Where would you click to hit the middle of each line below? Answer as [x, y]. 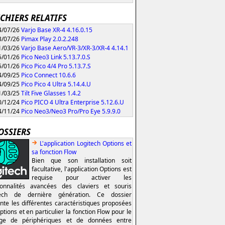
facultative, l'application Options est [82, 169]
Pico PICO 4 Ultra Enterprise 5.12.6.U [73, 102]
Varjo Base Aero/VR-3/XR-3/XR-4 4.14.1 [75, 48]
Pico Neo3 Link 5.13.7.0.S [56, 57]
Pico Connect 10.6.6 [48, 75]
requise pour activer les [82, 177]
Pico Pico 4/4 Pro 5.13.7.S [56, 66]
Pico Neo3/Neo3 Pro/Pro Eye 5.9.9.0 [71, 111]
